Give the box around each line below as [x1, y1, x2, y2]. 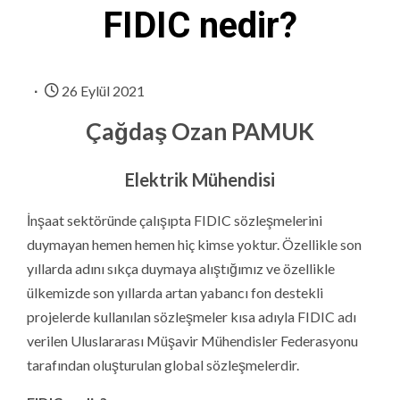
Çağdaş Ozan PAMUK [86, 116, 314, 146]
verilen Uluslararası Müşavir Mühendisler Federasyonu [27, 331, 358, 349]
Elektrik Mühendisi [125, 168, 275, 190]
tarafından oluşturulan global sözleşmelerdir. [27, 355, 299, 373]
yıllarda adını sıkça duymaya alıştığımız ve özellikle [27, 259, 335, 277]
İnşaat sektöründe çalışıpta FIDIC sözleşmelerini [27, 211, 322, 229]
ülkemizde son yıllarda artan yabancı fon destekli [27, 283, 323, 301]
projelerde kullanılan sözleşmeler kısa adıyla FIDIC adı [27, 307, 356, 325]
